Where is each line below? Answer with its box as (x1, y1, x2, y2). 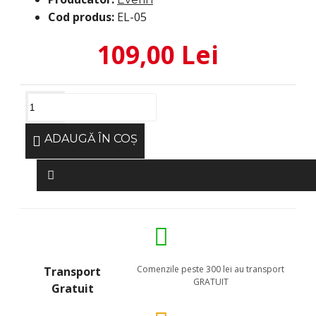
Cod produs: (48, 9, 114, 25)
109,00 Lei (97, 38, 219, 71)
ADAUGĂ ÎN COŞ (44, 132, 138, 145)
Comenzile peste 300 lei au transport (137, 263, 285, 275)
